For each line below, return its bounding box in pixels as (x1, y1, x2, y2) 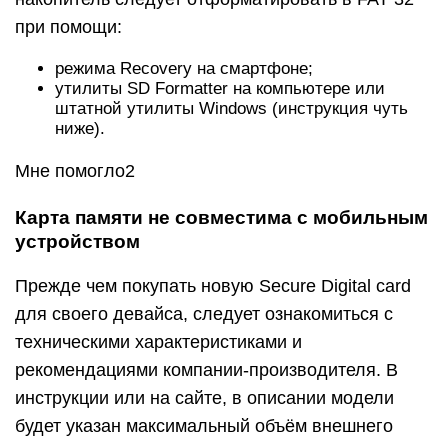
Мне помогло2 (15, 161, 135, 181)
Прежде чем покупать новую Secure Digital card (15, 276, 411, 296)
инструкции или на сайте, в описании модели (15, 388, 394, 408)
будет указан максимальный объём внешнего (15, 416, 393, 436)
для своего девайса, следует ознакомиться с (15, 304, 393, 324)
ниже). (55, 119, 105, 138)
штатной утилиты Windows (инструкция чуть (55, 99, 408, 118)
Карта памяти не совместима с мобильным (15, 207, 428, 228)
